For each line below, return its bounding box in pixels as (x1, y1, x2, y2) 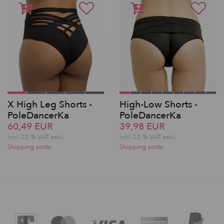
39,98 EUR (119, 119, 165, 133)
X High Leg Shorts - (7, 97, 92, 111)
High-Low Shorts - (119, 97, 197, 111)
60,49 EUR (7, 119, 53, 133)
